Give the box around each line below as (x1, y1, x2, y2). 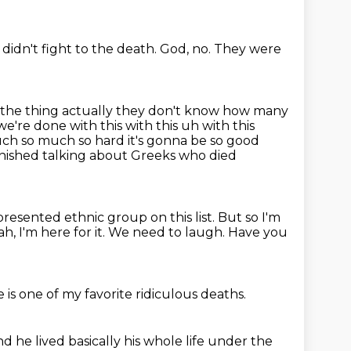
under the (208, 334, 273, 349)
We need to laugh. (108, 225, 228, 240)
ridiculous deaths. (136, 287, 246, 302)
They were (214, 42, 281, 56)
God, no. (160, 42, 214, 56)
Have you (228, 225, 288, 240)
